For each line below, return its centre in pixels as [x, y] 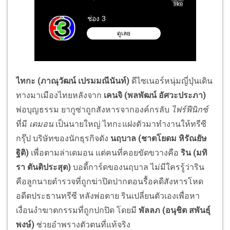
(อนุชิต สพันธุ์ [186, 210]
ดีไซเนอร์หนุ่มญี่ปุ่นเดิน [171, 81]
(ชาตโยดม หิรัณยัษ [172, 138]
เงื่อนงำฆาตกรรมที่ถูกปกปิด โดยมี [77, 210]
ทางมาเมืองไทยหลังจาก [60, 95]
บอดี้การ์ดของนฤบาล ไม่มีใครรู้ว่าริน [139, 167]
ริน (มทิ [194, 152]
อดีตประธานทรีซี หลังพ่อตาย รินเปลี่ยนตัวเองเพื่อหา [108, 196]
